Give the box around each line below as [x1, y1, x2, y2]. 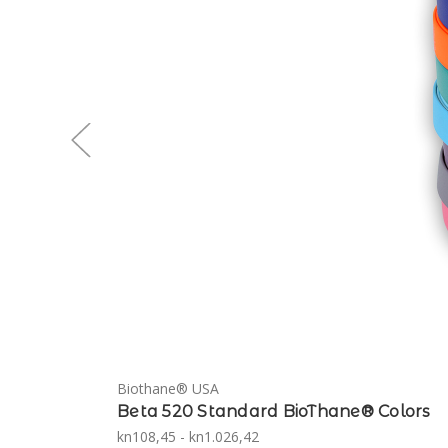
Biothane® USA [117, 378, 219, 398]
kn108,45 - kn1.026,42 [117, 426, 259, 446]
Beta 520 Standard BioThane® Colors [117, 401, 431, 421]
